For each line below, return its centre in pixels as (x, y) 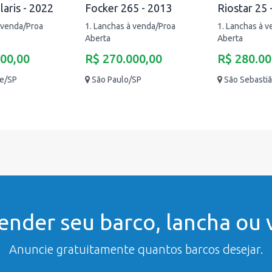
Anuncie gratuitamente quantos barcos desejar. (136, 249)
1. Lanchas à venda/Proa (130, 26)
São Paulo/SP (117, 80)
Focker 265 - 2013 (128, 8)
